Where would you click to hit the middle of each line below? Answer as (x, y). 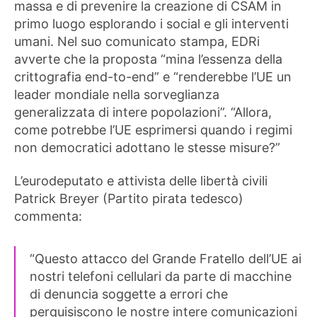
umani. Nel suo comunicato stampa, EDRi (137, 41)
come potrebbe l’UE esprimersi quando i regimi (153, 129)
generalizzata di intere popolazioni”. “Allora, (143, 112)
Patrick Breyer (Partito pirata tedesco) (129, 198)
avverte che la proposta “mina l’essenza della (148, 59)
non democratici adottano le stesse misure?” (147, 147)
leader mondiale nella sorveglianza (117, 94)
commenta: (48, 216)
